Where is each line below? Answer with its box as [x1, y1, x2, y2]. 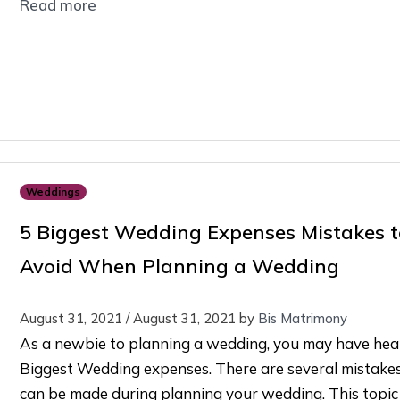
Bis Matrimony [257, 310, 347, 328]
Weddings [25, 185, 80, 199]
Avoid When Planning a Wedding [19, 253, 339, 279]
